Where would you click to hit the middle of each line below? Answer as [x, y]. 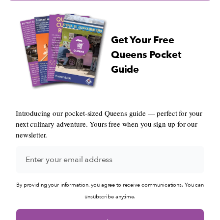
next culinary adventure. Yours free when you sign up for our [107, 124]
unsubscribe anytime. [110, 197]
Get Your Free [143, 40]
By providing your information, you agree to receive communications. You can [110, 185]
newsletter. [32, 135]
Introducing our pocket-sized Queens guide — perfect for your [109, 113]
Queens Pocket [146, 55]
